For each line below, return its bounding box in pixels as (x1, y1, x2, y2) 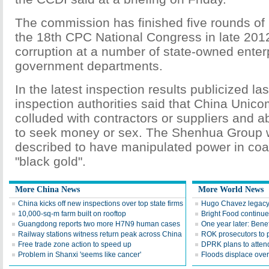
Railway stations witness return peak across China (18, 230, 182, 238)
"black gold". (15, 154, 86, 168)
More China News (15, 185, 80, 194)
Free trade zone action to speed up (18, 240, 131, 249)
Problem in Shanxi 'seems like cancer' (18, 250, 141, 259)
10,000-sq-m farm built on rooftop (18, 210, 126, 218)
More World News (198, 185, 264, 194)
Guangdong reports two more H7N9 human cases (18, 220, 180, 228)
